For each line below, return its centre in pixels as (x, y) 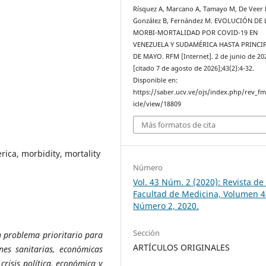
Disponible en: (156, 80)
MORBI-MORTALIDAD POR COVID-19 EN (196, 32)
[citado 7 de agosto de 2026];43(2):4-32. (194, 68)
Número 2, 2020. (166, 205)
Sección (147, 232)
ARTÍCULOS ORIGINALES (182, 247)
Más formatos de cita (179, 125)
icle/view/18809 (157, 104)
